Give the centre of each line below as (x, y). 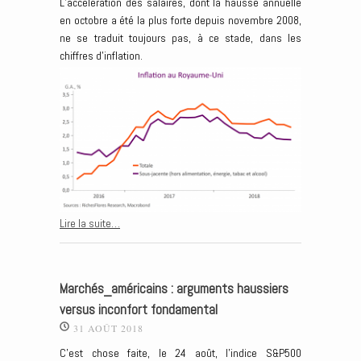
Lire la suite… (90, 223)
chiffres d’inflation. (101, 56)
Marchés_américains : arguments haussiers (174, 289)
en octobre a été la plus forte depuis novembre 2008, (180, 21)
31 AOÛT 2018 (108, 328)
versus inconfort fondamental (139, 310)
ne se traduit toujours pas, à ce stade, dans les (180, 38)
